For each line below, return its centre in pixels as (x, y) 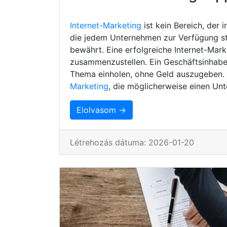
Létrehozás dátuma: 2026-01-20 (132, 142)
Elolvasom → (101, 110)
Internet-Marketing (106, 25)
